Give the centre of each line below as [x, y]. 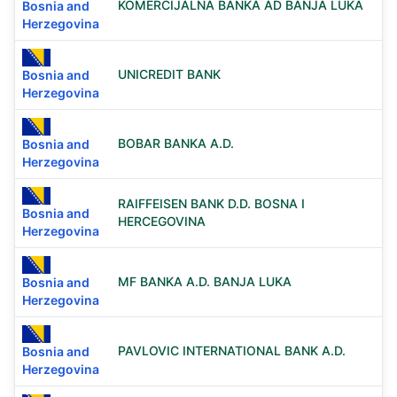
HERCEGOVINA [162, 221]
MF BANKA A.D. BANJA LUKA [205, 281]
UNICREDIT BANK [169, 74]
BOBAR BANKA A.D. [176, 143]
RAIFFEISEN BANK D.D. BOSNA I [211, 203]
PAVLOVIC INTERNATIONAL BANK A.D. [232, 350]
